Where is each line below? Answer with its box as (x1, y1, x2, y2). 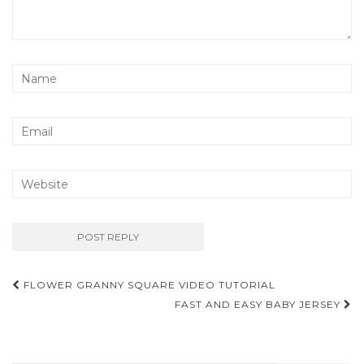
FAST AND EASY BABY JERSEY (175, 298, 344, 311)
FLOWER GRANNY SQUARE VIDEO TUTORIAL (20, 279, 275, 292)
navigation (11, 297, 133, 326)
